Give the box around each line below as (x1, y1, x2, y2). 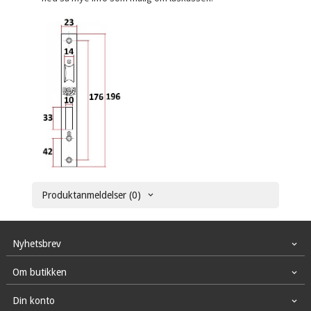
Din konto (12, 295, 55, 306)
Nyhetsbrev (12, 238, 61, 249)
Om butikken (12, 267, 67, 278)
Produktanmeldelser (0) (42, 190, 142, 201)
